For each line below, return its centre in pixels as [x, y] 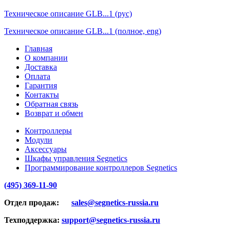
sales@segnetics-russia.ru [115, 202]
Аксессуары [46, 149]
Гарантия [41, 85]
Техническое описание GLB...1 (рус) [68, 13]
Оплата [37, 76]
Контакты [42, 94]
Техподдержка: [33, 220]
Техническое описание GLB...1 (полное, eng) [83, 31]
